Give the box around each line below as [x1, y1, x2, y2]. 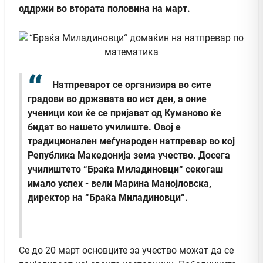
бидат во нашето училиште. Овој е [28, 122, 181, 133]
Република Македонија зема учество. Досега [28, 150, 230, 161]
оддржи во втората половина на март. [19, 2, 190, 14]
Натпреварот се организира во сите [52, 79, 211, 90]
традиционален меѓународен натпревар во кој [28, 136, 235, 147]
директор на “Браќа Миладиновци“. [28, 192, 188, 204]
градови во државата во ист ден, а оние [28, 93, 207, 105]
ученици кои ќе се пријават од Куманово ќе [28, 107, 221, 119]
